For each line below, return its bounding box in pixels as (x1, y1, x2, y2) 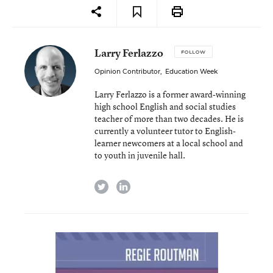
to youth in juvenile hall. (94, 149, 185, 161)
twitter (108, 177, 135, 191)
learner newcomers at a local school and (94, 137, 243, 149)
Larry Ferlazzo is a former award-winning (94, 88, 246, 100)
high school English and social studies (94, 101, 236, 112)
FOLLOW (181, 49, 206, 55)
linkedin (130, 177, 163, 191)
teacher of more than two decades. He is (94, 113, 244, 124)
